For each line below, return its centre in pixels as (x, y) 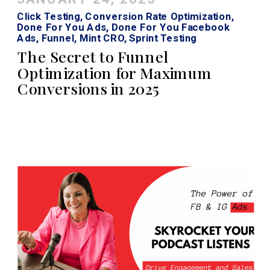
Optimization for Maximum (115, 73)
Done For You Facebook (171, 27)
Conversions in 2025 (89, 89)
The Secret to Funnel (93, 56)
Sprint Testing (163, 38)
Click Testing (49, 16)
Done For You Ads (62, 27)
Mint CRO (102, 38)
